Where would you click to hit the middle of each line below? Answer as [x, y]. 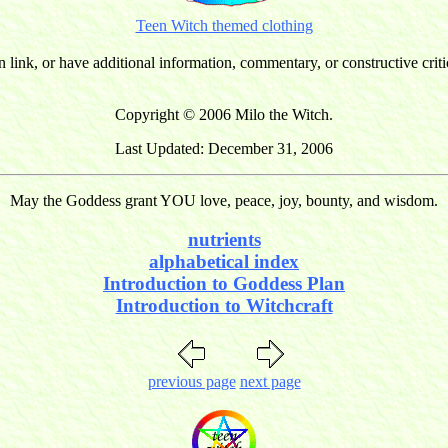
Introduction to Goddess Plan [224, 283]
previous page [191, 381]
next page [270, 381]
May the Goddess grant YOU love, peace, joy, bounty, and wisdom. [224, 201]
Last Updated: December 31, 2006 [224, 149]
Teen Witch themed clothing [224, 26]
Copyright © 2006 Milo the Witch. [224, 115]
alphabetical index [224, 261]
